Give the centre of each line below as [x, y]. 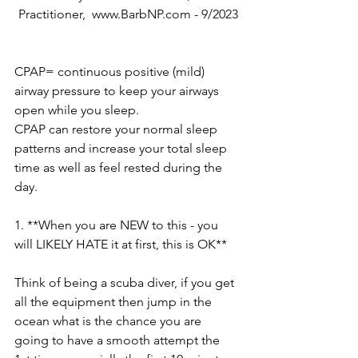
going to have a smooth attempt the [119, 340]
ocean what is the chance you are [109, 321]
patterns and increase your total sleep [122, 148]
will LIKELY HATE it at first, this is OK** [121, 244]
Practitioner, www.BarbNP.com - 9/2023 [128, 14]
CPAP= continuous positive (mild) [111, 72]
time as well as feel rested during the [120, 167]
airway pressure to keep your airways [118, 91]
